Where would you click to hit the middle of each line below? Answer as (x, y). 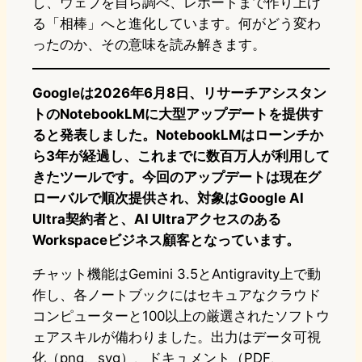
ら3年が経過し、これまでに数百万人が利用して (181, 156)
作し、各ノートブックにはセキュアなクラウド (177, 295)
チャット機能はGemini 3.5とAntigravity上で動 (177, 274)
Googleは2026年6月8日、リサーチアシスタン (179, 93)
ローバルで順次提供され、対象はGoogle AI (168, 198)
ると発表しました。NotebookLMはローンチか (178, 135)
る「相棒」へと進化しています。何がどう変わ (177, 24)
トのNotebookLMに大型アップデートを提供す (178, 114)
